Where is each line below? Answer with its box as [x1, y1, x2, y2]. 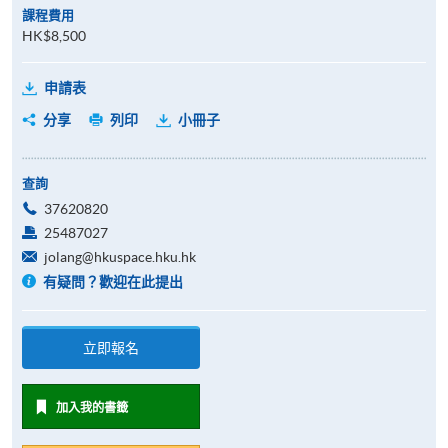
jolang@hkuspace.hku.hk [44, 248, 196, 265]
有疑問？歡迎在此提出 [43, 273, 184, 290]
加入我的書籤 [55, 400, 128, 414]
